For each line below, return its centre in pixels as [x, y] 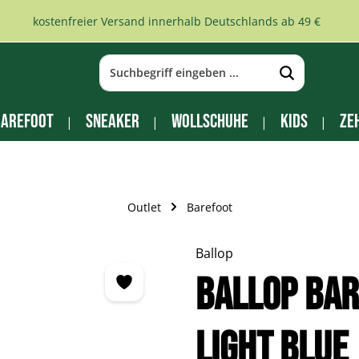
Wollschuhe [210, 121]
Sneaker [112, 121]
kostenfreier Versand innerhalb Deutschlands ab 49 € [176, 21]
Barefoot [209, 207]
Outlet [144, 207]
